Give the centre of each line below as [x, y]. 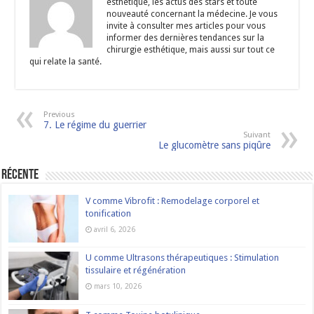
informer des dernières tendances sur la [186, 38]
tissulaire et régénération [136, 271]
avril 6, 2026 [115, 230]
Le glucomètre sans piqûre [214, 145]
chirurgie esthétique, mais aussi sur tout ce [191, 50]
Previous [60, 115]
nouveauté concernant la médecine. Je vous [192, 14]
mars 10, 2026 [118, 286]
